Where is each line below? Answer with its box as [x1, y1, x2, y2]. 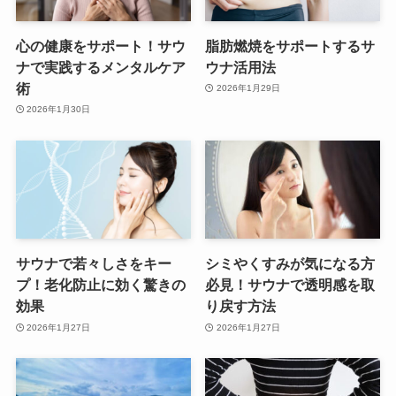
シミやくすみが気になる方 [205, 255, 376, 272]
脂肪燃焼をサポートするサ [205, 37, 376, 54]
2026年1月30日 [27, 104, 91, 115]
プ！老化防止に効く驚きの [15, 277, 186, 293]
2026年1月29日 [216, 83, 280, 94]
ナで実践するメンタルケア [15, 58, 186, 75]
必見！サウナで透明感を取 [205, 277, 376, 293]
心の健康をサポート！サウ [15, 37, 186, 54]
